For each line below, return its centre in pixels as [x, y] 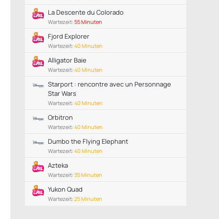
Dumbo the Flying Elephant [88, 141]
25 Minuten [88, 199]
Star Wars [62, 93]
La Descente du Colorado [86, 12]
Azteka [58, 165]
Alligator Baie [67, 60]
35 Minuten [88, 175]
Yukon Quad [65, 189]
